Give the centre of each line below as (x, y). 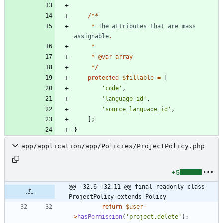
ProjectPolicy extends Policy (117, 196)
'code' (112, 88)
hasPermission (100, 216)
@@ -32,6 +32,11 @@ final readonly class (137, 186)
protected (103, 77)
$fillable (138, 77)
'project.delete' (154, 216)
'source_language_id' (136, 109)
